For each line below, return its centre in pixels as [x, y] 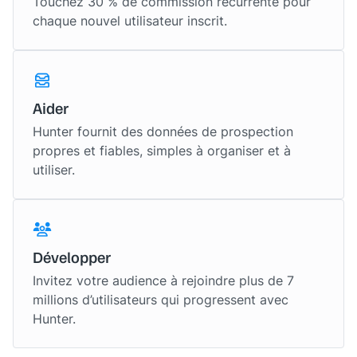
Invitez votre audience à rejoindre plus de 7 [163, 280]
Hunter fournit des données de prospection [163, 131]
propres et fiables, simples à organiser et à [162, 151]
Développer [72, 257]
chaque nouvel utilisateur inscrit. [130, 21]
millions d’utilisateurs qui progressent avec [161, 300]
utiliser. [54, 170]
